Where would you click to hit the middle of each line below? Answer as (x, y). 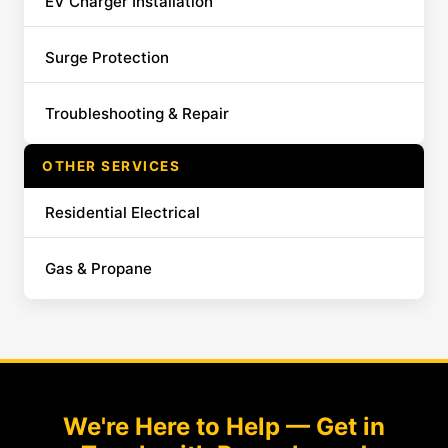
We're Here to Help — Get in (224, 426)
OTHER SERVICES (111, 166)
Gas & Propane (98, 268)
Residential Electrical (122, 212)
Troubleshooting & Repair (137, 113)
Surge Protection (107, 57)
